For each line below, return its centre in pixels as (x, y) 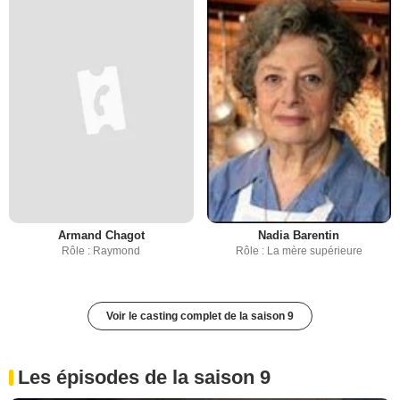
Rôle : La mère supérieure (299, 251)
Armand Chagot (101, 236)
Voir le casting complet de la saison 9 (200, 317)
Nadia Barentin (299, 236)
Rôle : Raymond (101, 251)
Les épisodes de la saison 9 (144, 378)
